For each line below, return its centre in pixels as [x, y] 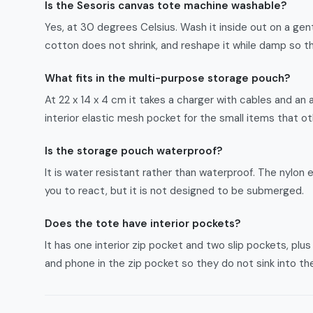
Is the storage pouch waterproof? [133, 151]
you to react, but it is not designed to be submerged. [174, 191]
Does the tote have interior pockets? [143, 224]
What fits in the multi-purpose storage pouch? [167, 78]
